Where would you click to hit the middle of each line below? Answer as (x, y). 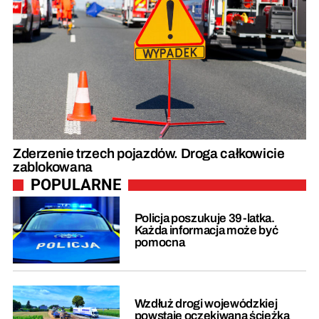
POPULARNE (76, 185)
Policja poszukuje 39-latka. (204, 218)
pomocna (159, 242)
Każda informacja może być (206, 230)
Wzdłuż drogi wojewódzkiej (206, 303)
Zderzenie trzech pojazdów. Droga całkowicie (149, 154)
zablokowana (53, 167)
